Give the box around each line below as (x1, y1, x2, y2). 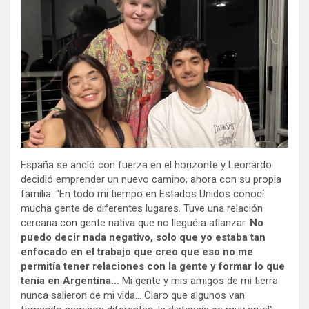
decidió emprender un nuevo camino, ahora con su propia (21, 172, 281, 186)
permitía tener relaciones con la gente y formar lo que (21, 259, 285, 272)
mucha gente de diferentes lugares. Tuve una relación (21, 201, 263, 215)
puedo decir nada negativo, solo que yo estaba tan (21, 230, 266, 243)
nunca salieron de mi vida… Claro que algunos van (21, 288, 245, 301)
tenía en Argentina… (21, 274, 122, 287)
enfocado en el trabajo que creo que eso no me (21, 245, 253, 258)
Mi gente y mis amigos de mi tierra (122, 274, 278, 287)
